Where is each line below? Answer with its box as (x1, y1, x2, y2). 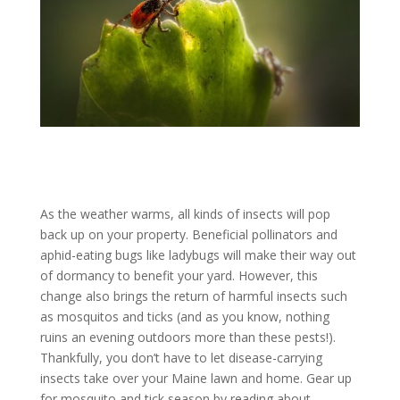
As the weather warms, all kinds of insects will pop (39, 205, 330, 223)
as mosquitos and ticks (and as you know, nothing (39, 308, 329, 326)
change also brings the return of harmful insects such (39, 287, 347, 305)
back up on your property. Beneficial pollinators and (39, 226, 337, 244)
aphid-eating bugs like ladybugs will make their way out (39, 246, 356, 264)
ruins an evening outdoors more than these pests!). (39, 329, 336, 346)
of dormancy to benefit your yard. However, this (39, 267, 318, 285)
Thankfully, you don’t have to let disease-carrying (39, 349, 322, 367)
